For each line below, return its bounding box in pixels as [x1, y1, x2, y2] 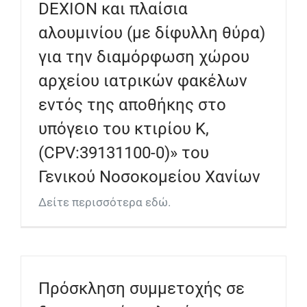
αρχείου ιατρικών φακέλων [38, 71, 247, 90]
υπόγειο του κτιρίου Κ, [38, 119, 209, 138]
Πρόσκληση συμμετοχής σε [38, 278, 245, 298]
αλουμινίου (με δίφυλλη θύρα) [38, 23, 265, 42]
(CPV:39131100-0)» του [38, 143, 209, 162]
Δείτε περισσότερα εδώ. [38, 195, 171, 209]
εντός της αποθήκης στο [38, 95, 226, 114]
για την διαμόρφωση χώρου [38, 47, 249, 66]
